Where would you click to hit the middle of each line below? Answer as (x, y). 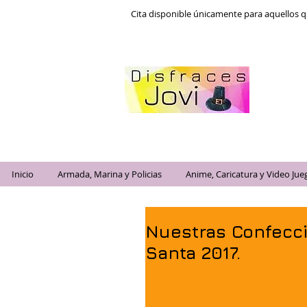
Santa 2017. (193, 253)
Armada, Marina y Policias (110, 174)
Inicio (23, 174)
